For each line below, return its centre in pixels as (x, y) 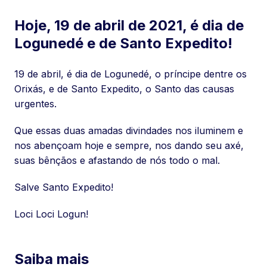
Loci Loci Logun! (51, 214)
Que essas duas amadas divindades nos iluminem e (129, 131)
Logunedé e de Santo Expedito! (123, 43)
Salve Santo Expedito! (64, 187)
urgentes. (35, 104)
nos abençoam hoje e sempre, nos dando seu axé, (129, 145)
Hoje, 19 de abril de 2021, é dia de (129, 25)
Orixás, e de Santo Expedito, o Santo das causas (124, 89)
